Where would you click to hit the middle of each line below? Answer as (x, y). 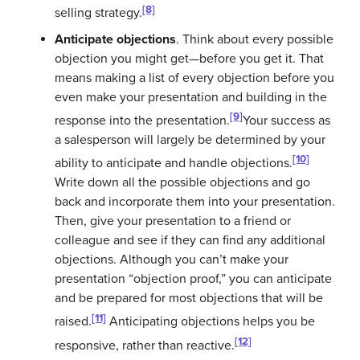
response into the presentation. (142, 120)
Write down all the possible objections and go (182, 183)
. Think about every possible (255, 39)
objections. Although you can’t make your (172, 260)
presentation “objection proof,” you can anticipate (193, 279)
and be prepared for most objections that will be (189, 299)
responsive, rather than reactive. (145, 345)
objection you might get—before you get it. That (189, 58)
